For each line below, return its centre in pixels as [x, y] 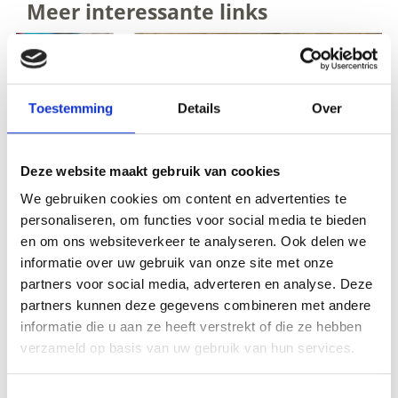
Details [199, 107]
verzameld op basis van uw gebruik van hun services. [188, 348]
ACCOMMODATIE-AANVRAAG [179, 376]
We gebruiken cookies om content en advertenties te [183, 199]
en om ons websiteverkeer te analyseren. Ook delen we [193, 242]
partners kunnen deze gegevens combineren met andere [196, 306]
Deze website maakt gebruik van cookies [151, 171]
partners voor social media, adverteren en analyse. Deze [197, 284]
